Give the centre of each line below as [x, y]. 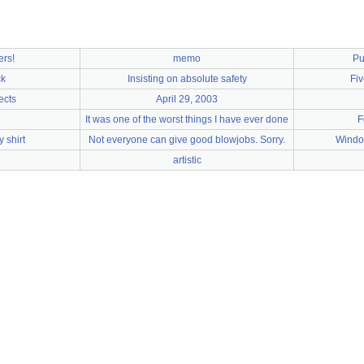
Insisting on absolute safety [187, 79]
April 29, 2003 [187, 99]
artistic [187, 160]
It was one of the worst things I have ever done [187, 119]
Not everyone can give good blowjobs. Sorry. [187, 140]
